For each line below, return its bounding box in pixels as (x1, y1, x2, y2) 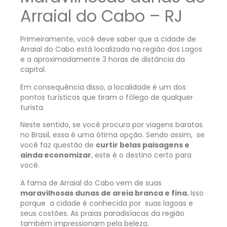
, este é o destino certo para (91, 150, 192, 161)
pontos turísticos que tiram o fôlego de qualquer (20, 92, 193, 102)
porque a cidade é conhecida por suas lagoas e (20, 198, 193, 208)
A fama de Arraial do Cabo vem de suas (20, 177, 162, 188)
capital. (20, 64, 46, 75)
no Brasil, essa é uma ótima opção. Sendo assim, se (20, 130, 205, 140)
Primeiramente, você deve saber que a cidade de (20, 34, 196, 45)
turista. (20, 102, 45, 112)
